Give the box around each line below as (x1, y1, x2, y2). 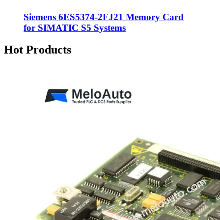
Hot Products (4, 43, 71, 56)
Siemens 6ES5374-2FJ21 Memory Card (24, 11, 184, 22)
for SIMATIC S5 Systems (24, 22, 126, 33)
